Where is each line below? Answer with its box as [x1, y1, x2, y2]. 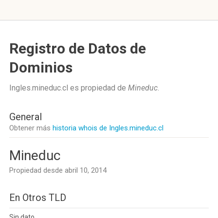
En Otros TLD [9, 192, 66, 203]
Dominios [9, 59, 73, 76]
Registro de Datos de [9, 40, 146, 57]
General [9, 111, 42, 123]
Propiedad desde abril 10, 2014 [9, 166, 107, 175]
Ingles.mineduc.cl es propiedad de [9, 83, 128, 92]
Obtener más [9, 124, 53, 132]
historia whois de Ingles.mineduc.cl [53, 124, 163, 132]
